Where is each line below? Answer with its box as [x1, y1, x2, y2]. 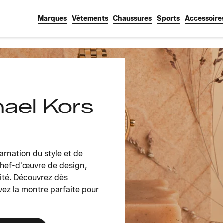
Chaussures [113, 14, 152, 23]
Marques [38, 14, 67, 23]
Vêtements [72, 14, 108, 23]
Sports [157, 14, 180, 23]
